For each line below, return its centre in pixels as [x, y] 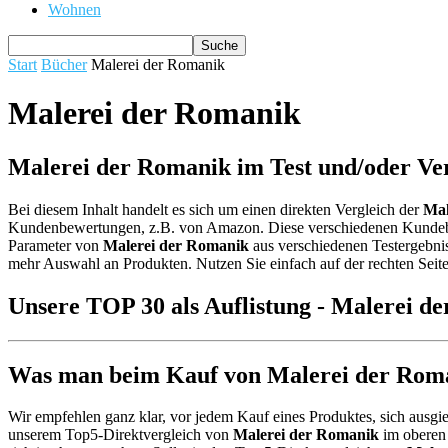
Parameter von [55, 245]
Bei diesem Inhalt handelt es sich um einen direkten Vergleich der [215, 209]
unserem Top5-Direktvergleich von [120, 435]
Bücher [64, 64]
